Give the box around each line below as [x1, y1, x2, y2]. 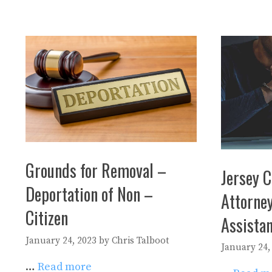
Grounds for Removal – [25, 157, 166, 183]
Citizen [25, 205, 68, 230]
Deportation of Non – [25, 181, 153, 206]
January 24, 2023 [25, 234, 97, 246]
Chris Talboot [112, 234, 169, 246]
